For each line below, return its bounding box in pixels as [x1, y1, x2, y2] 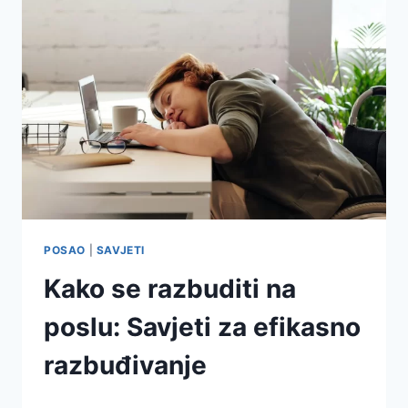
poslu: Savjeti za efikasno [44, 311, 361, 342]
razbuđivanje [44, 349, 207, 381]
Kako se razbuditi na [44, 272, 296, 304]
